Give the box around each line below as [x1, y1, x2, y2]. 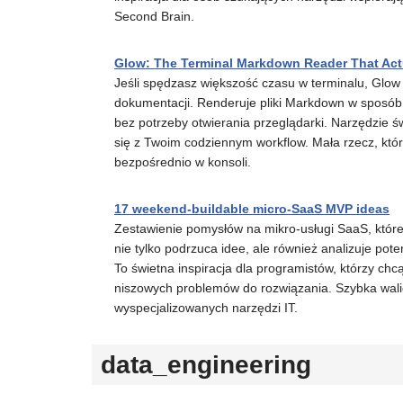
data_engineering [101, 350, 311, 379]
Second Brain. [114, 8, 194, 23]
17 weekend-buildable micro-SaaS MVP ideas [114, 201, 390, 216]
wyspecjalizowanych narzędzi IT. [114, 300, 298, 315]
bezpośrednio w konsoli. [114, 154, 251, 169]
